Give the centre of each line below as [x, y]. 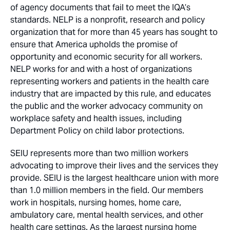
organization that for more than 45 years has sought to [114, 32]
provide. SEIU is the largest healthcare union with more [114, 178]
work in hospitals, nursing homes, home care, [96, 203]
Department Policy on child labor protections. [97, 131]
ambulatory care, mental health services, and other [107, 215]
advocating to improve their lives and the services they [114, 166]
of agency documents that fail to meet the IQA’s [100, 8]
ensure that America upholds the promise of [94, 45]
